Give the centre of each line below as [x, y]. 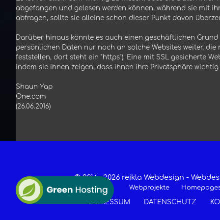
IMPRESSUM [109, 202]
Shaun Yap [34, 87]
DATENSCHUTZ [170, 202]
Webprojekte [149, 188]
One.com [31, 97]
